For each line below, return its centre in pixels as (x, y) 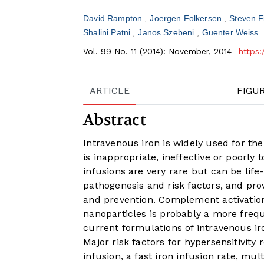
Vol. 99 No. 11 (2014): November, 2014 (159, 52)
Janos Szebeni (167, 33)
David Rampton (114, 19)
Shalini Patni (108, 33)
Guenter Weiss (230, 33)
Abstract (115, 120)
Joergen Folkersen (187, 19)
